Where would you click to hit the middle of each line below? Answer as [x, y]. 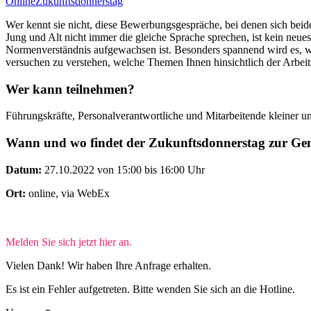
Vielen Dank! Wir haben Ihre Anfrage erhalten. [108, 265]
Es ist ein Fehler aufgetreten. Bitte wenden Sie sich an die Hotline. [150, 289]
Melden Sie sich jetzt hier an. [69, 242]
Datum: [24, 169]
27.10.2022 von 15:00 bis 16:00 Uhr [123, 169]
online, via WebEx [68, 193]
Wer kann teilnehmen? [70, 89]
